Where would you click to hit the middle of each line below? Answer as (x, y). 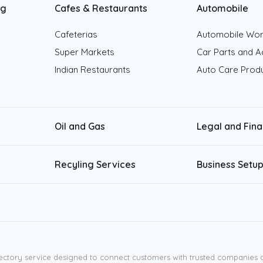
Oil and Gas (80, 126)
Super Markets (85, 52)
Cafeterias (76, 34)
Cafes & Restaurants (101, 8)
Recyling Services (95, 164)
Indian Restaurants (93, 70)
